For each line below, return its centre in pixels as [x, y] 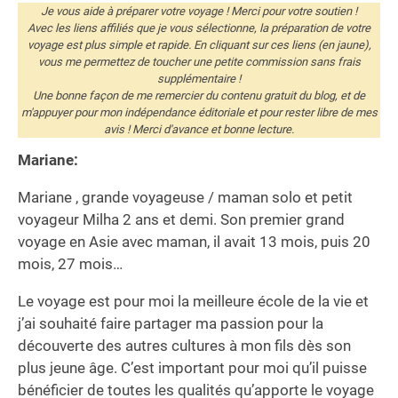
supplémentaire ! [199, 78]
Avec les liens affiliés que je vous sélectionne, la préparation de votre [199, 28]
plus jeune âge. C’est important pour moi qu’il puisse [192, 367]
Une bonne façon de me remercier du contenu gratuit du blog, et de [199, 95]
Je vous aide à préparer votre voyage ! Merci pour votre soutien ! [199, 11]
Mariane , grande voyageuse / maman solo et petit [185, 197]
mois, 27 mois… [70, 263]
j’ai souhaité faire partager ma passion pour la [171, 323]
